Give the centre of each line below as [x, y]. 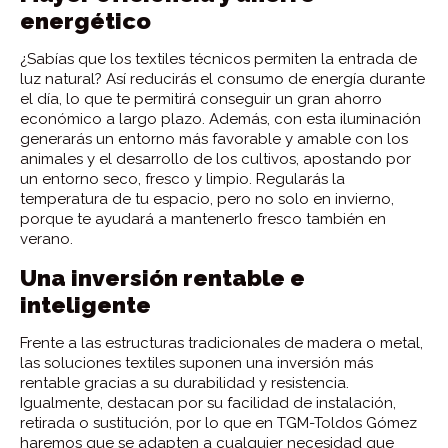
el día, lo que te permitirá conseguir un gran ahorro [201, 98]
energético [85, 20]
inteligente [85, 304]
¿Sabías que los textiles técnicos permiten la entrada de [218, 58]
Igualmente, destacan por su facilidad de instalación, [208, 402]
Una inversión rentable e [162, 277]
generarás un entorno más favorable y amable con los [214, 138]
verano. [46, 238]
